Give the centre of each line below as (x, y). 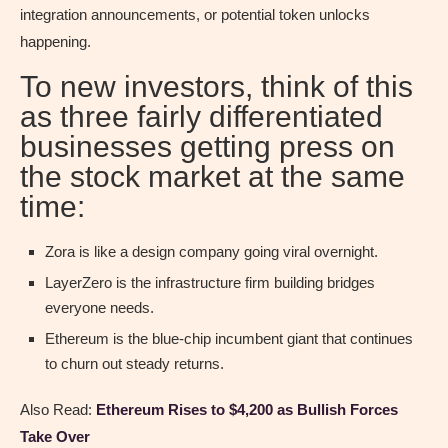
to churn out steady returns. (134, 363)
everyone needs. (99, 307)
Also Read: (58, 409)
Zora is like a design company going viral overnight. (211, 251)
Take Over (55, 436)
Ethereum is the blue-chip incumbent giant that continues (229, 338)
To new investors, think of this (216, 86)
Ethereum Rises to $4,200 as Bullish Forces (247, 409)
